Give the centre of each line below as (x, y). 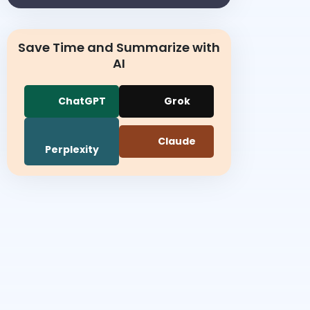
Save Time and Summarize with (119, 47)
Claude (176, 142)
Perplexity (72, 150)
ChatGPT (81, 101)
